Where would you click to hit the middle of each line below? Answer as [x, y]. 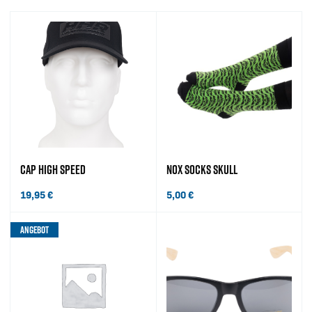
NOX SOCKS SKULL [202, 169]
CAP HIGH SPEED [53, 169]
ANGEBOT [34, 229]
